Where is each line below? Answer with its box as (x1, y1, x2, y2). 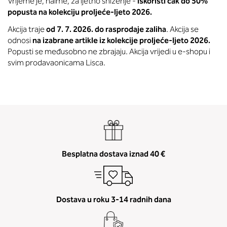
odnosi (8, 35, 32, 45)
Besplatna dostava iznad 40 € (62, 149, 165, 159)
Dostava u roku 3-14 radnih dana (56, 195, 171, 204)
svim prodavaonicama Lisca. (8, 58, 105, 67)
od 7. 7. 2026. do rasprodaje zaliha (46, 24, 166, 34)
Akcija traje (8, 24, 46, 34)
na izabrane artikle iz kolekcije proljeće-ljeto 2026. (32, 35, 210, 45)
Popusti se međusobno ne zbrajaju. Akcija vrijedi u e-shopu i (8, 47, 210, 56)
